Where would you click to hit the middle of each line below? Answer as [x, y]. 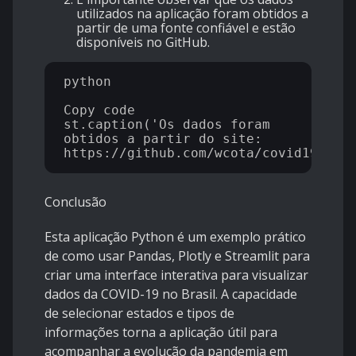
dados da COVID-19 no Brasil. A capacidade [171, 294]
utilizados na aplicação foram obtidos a [192, 14]
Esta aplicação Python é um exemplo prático [175, 237]
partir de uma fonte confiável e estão [186, 28]
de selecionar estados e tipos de [139, 313]
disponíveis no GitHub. [143, 43]
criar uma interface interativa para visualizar [176, 275]
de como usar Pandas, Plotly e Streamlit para [177, 256]
